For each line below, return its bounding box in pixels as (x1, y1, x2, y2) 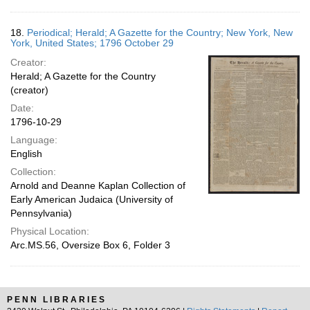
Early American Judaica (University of (10, 194, 173, 205)
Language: (10, 134, 57, 145)
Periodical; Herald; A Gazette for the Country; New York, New (27, 27, 293, 38)
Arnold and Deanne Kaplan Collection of (10, 180, 185, 191)
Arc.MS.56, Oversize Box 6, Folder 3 (10, 239, 170, 250)
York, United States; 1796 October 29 (10, 37, 174, 48)
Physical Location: (10, 226, 89, 237)
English (10, 148, 42, 159)
